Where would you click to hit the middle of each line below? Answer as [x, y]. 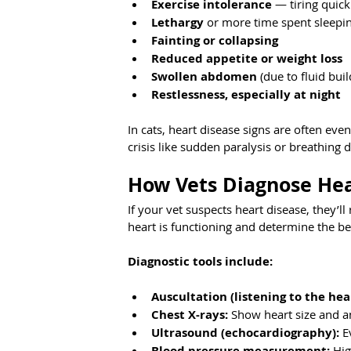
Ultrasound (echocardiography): [245, 333]
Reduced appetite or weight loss [247, 59]
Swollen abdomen [204, 77]
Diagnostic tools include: [200, 262]
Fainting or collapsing [215, 41]
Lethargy [177, 23]
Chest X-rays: [190, 315]
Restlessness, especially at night [246, 95]
